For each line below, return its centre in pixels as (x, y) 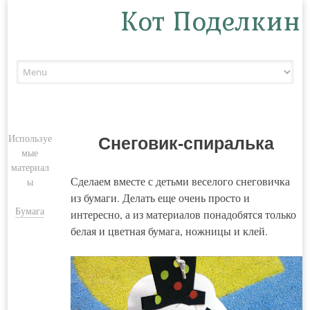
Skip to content (188, 69)
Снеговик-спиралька (186, 144)
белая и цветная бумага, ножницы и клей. (169, 231)
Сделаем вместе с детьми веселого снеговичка (180, 181)
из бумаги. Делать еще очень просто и (160, 198)
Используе (30, 138)
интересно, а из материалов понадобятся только (183, 215)
